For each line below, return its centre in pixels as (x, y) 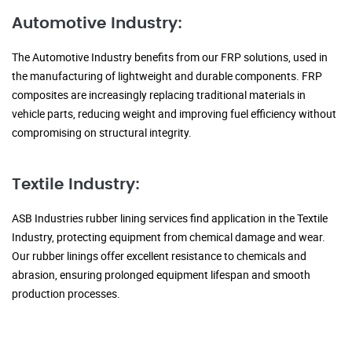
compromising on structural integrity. (102, 133)
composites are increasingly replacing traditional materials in (159, 95)
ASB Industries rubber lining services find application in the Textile (170, 218)
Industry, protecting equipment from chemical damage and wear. (169, 237)
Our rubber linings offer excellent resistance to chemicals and (159, 256)
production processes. (66, 294)
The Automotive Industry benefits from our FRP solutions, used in (170, 57)
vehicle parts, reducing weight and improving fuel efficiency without (174, 114)
